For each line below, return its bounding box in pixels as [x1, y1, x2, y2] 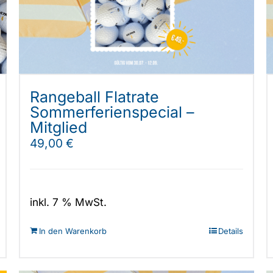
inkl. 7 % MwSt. [29, 196, 107, 209]
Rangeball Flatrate [29, 87, 159, 106]
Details [218, 226, 244, 236]
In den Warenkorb [38, 226, 107, 236]
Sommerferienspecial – [29, 102, 194, 121]
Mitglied [29, 118, 87, 136]
